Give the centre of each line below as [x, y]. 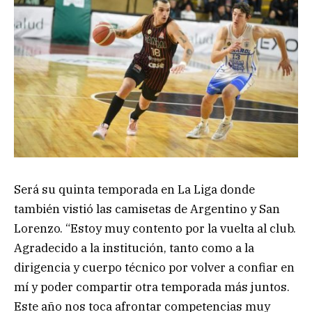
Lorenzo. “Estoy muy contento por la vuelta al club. [155, 228]
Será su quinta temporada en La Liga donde [134, 189]
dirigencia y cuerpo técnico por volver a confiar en [154, 267]
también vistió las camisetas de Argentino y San [147, 209]
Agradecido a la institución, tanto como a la [134, 248]
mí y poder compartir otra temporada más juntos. [152, 287]
